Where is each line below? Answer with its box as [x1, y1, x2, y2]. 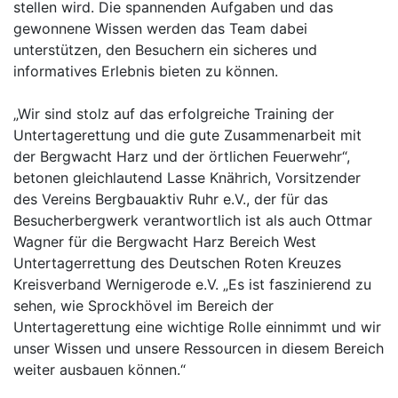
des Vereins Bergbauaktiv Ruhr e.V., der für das [13, 190, 328, 208]
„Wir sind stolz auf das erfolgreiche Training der [13, 105, 334, 123]
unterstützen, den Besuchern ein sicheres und [13, 41, 317, 59]
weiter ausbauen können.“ [13, 361, 186, 378]
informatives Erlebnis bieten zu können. [13, 62, 278, 80]
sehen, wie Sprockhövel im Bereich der [13, 297, 274, 314]
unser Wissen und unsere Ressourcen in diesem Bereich [13, 339, 384, 357]
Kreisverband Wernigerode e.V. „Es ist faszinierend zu [13, 275, 371, 293]
